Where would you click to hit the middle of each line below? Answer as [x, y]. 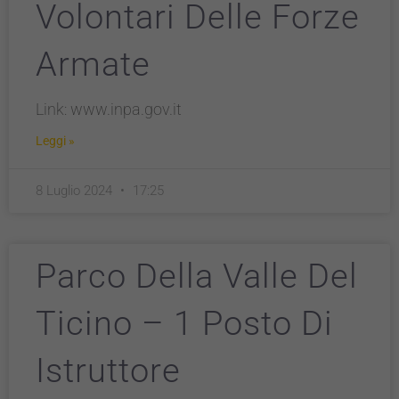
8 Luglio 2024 [76, 191]
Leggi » [55, 141]
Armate [93, 64]
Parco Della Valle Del [197, 276]
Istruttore [108, 370]
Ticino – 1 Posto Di [184, 323]
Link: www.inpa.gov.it [109, 109]
